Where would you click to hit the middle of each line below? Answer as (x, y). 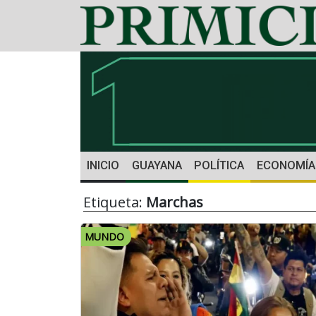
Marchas (175, 202)
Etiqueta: (115, 202)
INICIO (103, 166)
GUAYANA (157, 166)
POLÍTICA (219, 166)
